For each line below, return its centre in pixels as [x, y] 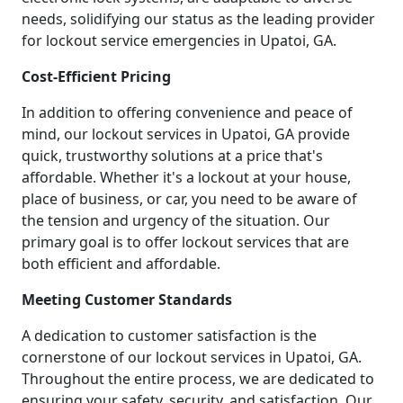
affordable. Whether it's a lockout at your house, [186, 178]
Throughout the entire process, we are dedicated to [198, 379]
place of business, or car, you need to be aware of [189, 199]
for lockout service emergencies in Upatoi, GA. [179, 41]
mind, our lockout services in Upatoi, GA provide [186, 134]
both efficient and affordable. [121, 264]
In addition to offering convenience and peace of [187, 113]
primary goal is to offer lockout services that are [185, 242]
